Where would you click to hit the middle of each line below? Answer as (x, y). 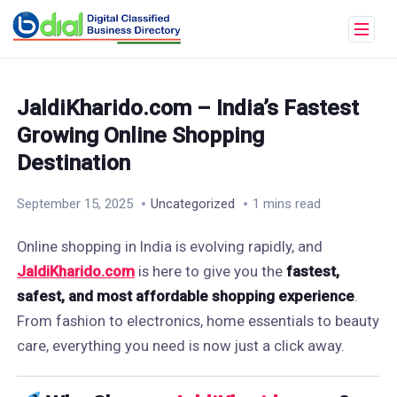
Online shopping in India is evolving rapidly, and (169, 246)
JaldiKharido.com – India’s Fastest (187, 108)
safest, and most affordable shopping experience (185, 296)
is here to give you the (210, 271)
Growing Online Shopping (140, 135)
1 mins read (286, 204)
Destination (73, 163)
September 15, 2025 (74, 204)
